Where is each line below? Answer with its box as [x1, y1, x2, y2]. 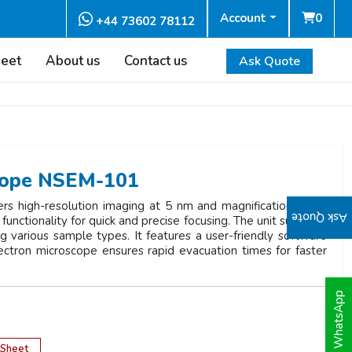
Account [220, 10, 267, 26]
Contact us [123, 52, 187, 70]
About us [45, 52, 100, 70]
